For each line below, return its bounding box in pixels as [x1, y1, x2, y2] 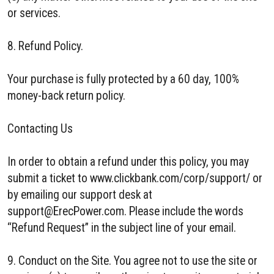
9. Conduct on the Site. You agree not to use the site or [7, 254, 257, 268]
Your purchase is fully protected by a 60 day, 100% [7, 72, 239, 86]
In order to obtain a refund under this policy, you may [7, 155, 249, 169]
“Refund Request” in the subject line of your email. [7, 221, 236, 235]
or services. [7, 6, 61, 20]
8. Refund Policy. [7, 39, 83, 53]
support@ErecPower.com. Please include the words [7, 204, 243, 218]
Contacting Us [7, 122, 73, 136]
